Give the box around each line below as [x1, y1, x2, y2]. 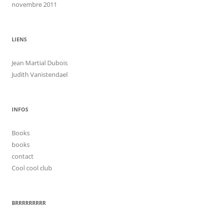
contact [12, 151, 34, 161]
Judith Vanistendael [12, 70, 68, 79]
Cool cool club [12, 163, 52, 172]
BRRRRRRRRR [12, 199, 46, 206]
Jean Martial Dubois [12, 58, 68, 67]
